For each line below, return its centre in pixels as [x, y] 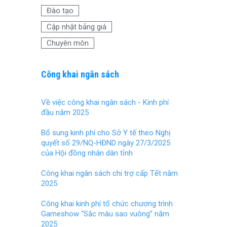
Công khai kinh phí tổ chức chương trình [107, 204]
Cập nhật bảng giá [77, 27]
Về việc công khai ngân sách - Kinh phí [105, 103]
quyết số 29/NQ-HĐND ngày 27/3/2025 [106, 143]
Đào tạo [60, 11]
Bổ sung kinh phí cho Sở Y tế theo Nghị [106, 133]
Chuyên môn [68, 43]
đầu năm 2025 [65, 113]
